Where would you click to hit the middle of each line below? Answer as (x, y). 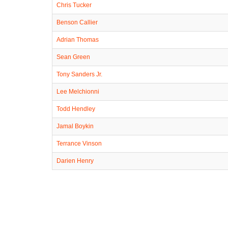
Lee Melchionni (78, 91)
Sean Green (73, 57)
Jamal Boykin (75, 126)
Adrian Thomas (78, 39)
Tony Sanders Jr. (79, 74)
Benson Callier (77, 22)
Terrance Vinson (79, 143)
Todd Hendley (76, 109)
